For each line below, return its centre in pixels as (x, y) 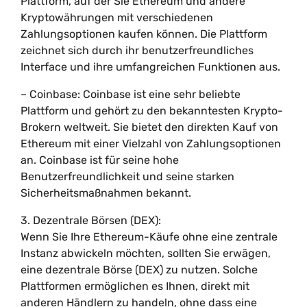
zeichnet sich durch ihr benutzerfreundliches (137, 50)
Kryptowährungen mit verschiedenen (117, 17)
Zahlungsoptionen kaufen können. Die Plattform (144, 34)
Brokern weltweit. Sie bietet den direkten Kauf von (149, 127)
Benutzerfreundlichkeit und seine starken (127, 176)
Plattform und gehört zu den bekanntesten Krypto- (152, 111)
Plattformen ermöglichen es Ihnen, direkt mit (135, 286)
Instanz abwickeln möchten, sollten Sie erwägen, (146, 253)
